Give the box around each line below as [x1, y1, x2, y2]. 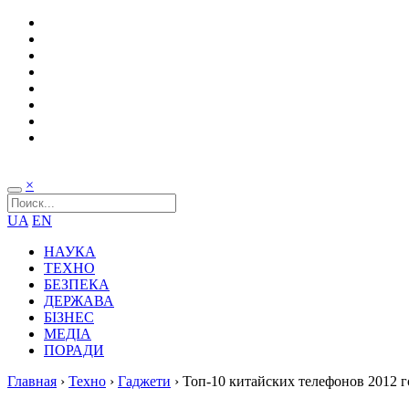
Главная [7, 373, 57, 389]
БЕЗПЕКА [44, 277, 110, 292]
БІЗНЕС [44, 309, 94, 325]
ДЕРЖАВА [44, 293, 114, 309]
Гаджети [118, 373, 171, 389]
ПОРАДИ [44, 342, 104, 358]
